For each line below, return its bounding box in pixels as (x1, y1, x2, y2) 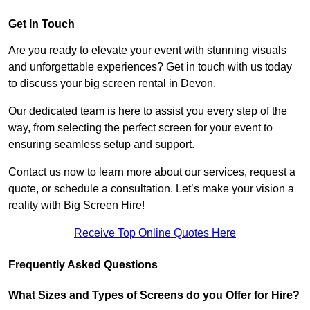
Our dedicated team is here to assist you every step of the (8, 105, 287, 118)
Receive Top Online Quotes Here (74, 227, 236, 239)
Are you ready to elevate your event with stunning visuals (8, 44, 286, 57)
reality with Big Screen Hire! (8, 199, 145, 212)
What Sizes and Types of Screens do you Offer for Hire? (8, 289, 300, 302)
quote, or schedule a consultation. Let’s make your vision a (8, 183, 294, 195)
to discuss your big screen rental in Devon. (8, 77, 216, 90)
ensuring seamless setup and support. (8, 138, 194, 151)
